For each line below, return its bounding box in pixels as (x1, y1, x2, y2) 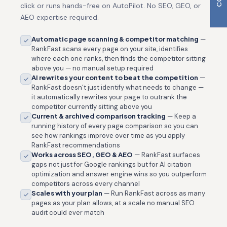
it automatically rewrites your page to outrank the (31, 93, 187, 101)
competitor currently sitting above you (31, 102, 152, 111)
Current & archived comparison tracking (31, 112, 166, 120)
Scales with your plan (31, 189, 102, 197)
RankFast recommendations (31, 141, 120, 149)
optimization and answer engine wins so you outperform (31, 170, 207, 178)
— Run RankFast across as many (102, 189, 205, 198)
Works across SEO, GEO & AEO (31, 150, 133, 159)
